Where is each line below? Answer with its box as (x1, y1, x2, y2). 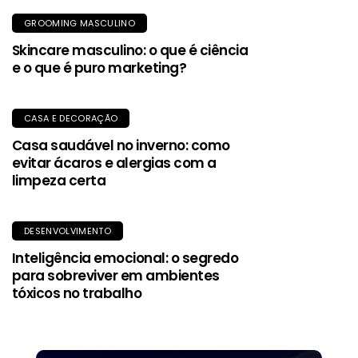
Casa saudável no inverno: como (12, 135, 230, 155)
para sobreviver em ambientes (12, 265, 220, 285)
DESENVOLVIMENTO (24, 224, 111, 237)
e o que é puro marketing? (12, 58, 187, 78)
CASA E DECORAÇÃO (24, 111, 118, 125)
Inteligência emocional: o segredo (12, 248, 239, 268)
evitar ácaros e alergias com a (12, 153, 217, 173)
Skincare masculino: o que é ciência (12, 40, 249, 60)
